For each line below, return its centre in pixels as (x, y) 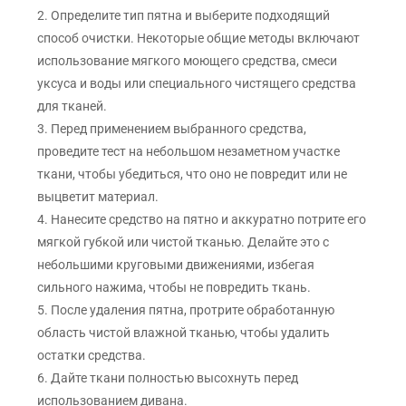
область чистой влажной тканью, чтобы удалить (184, 333)
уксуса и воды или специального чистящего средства (197, 84)
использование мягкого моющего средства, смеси (188, 61)
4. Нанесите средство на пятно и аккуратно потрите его (202, 220)
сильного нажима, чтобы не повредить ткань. (174, 288)
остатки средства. (92, 356)
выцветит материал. (98, 197)
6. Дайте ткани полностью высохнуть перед (168, 378)
